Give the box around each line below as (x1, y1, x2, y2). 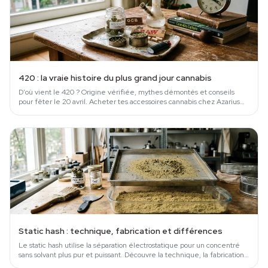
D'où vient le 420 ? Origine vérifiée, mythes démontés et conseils (19, 87, 234, 98)
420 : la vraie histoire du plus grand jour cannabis (19, 72, 212, 84)
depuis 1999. (19, 106, 59, 117)
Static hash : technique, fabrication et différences (19, 226, 223, 237)
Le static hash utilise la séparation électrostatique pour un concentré (19, 240, 240, 251)
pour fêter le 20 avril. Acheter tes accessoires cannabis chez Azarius (19, 97, 240, 107)
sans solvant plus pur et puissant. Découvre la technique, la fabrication (19, 250, 244, 260)
